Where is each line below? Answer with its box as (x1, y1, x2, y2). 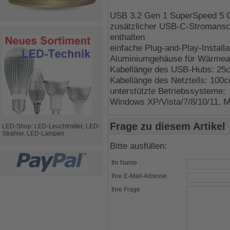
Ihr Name (111, 159, 137, 167)
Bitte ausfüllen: (110, 141, 167, 151)
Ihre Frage (111, 186, 140, 194)
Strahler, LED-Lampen (2, 130, 64, 137)
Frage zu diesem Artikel (110, 121, 225, 132)
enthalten (110, 32, 145, 43)
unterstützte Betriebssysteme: (110, 86, 225, 97)
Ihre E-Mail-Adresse (111, 172, 167, 180)
